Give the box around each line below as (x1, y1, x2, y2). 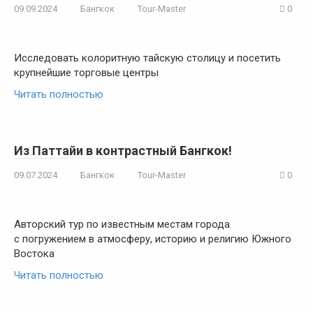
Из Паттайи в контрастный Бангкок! (14, 143, 232, 158)
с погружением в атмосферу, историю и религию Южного (14, 233, 291, 245)
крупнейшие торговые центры (14, 66, 159, 79)
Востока (14, 247, 54, 260)
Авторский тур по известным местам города (14, 218, 230, 231)
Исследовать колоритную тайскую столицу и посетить (14, 52, 281, 64)
